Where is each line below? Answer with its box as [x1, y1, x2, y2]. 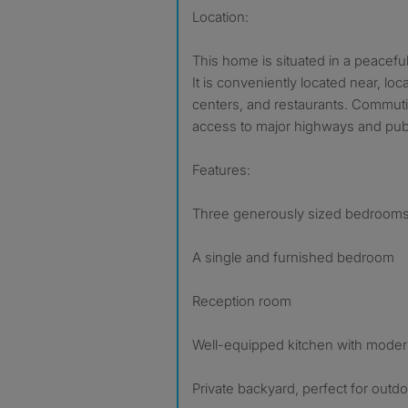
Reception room [192, 292, 291, 310]
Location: [192, 8, 249, 25]
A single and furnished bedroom [192, 249, 394, 266]
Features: [192, 161, 250, 178]
